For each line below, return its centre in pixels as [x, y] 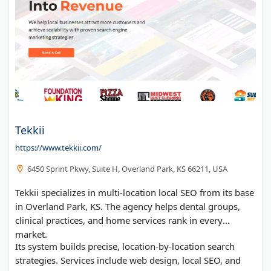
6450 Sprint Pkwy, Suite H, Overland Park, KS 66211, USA [127, 168]
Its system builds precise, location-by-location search [125, 246]
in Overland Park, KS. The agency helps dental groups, [128, 206]
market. [31, 234]
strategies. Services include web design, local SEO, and [128, 260]
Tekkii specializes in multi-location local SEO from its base [135, 192]
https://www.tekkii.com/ [58, 147]
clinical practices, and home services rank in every [119, 220]
